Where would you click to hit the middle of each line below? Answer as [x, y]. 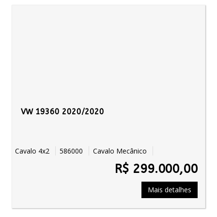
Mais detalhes [170, 190]
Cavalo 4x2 [35, 151]
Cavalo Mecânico [121, 151]
